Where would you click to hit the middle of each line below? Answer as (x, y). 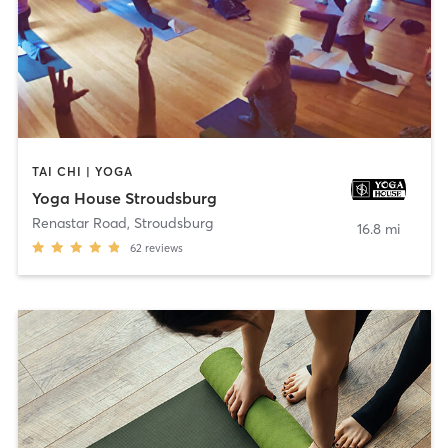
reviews (163, 247)
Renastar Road (79, 222)
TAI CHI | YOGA (82, 172)
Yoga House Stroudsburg (124, 197)
